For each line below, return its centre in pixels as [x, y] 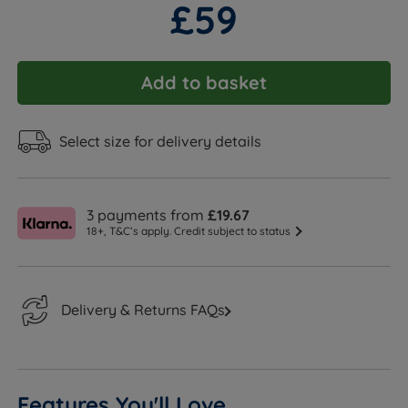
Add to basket [204, 83]
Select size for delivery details [161, 142]
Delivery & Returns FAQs [143, 310]
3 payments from [148, 214]
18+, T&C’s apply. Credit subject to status [189, 230]
